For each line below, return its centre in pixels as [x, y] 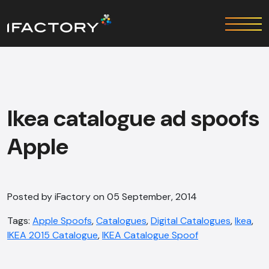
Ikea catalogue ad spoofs [133, 118]
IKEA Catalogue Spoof [150, 235]
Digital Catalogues [191, 221]
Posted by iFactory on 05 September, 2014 [102, 197]
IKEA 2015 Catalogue [53, 235]
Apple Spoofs [62, 221]
